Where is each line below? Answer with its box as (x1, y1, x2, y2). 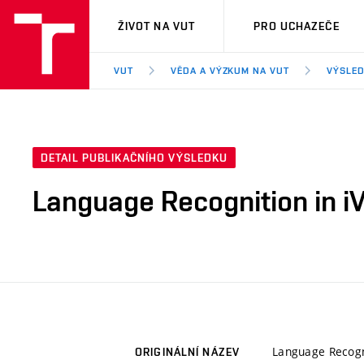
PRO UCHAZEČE (253, 19, 340, 32)
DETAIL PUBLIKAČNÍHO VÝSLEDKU (41, 151, 228, 165)
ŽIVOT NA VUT (117, 19, 196, 32)
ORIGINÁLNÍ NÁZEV (135, 345, 240, 359)
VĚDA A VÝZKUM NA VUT (170, 65, 290, 76)
